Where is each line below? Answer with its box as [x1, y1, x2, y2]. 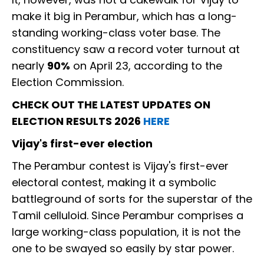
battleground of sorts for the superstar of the [12, 192, 252, 207]
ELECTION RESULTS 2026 [12, 114, 143, 129]
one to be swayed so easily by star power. [12, 241, 237, 256]
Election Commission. [12, 75, 127, 90]
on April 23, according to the [70, 58, 222, 74]
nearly [12, 58, 47, 74]
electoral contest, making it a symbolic [12, 175, 216, 190]
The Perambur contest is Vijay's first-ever [12, 159, 229, 174]
